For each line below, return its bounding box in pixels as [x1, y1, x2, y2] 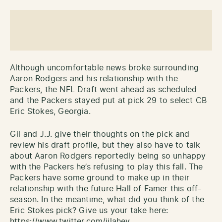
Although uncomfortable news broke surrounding [10, 64, 199, 72]
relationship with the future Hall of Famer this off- [10, 185, 202, 193]
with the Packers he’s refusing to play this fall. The [10, 163, 203, 171]
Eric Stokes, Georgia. [10, 108, 91, 116]
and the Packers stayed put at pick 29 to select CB [10, 97, 207, 105]
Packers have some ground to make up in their [10, 174, 189, 182]
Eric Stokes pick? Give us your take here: [10, 207, 168, 215]
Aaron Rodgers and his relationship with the [10, 75, 178, 83]
